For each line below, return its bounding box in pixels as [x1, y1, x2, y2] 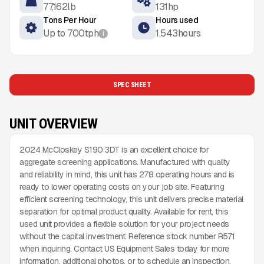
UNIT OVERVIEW [9, 115, 98, 132]
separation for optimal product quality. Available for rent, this [19, 206, 228, 217]
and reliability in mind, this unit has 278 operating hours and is [19, 169, 235, 180]
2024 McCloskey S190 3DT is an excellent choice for [19, 144, 209, 155]
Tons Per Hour [43, 15, 97, 25]
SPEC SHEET [113, 81, 151, 89]
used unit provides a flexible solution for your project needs [19, 219, 229, 229]
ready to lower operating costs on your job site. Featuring [19, 181, 224, 192]
